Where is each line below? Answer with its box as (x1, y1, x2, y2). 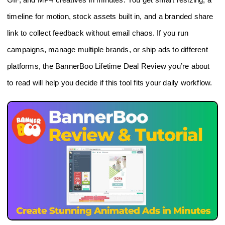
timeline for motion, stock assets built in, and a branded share (7, 12, 213, 21)
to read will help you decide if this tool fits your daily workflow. (7, 78, 212, 87)
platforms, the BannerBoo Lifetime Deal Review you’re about (7, 62, 210, 71)
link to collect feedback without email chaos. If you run (7, 29, 189, 38)
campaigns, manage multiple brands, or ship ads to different (7, 45, 208, 54)
